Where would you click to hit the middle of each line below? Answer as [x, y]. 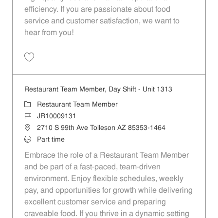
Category [38, 105]
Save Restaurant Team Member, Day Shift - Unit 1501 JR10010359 [117, 66]
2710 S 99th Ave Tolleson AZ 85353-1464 [101, 128]
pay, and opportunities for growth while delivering [108, 191]
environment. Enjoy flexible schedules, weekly [104, 179]
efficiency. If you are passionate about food [97, 9]
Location [37, 128]
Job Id [33, 116]
